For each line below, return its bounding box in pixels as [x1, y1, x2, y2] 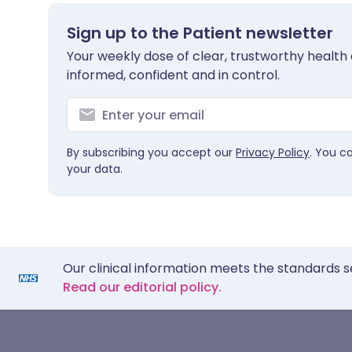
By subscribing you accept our [67, 145, 236, 160]
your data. [67, 161, 123, 177]
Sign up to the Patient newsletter [67, 22, 333, 44]
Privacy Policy [236, 145, 310, 160]
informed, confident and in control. [67, 66, 280, 84]
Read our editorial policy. [63, 278, 222, 296]
